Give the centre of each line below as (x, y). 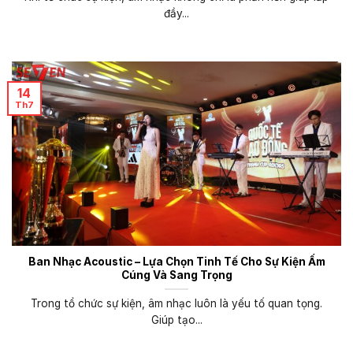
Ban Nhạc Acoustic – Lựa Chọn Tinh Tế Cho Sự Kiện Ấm (176, 262)
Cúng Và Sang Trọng (176, 275)
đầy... (176, 14)
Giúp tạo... (176, 320)
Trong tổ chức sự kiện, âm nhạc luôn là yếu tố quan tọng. (176, 304)
